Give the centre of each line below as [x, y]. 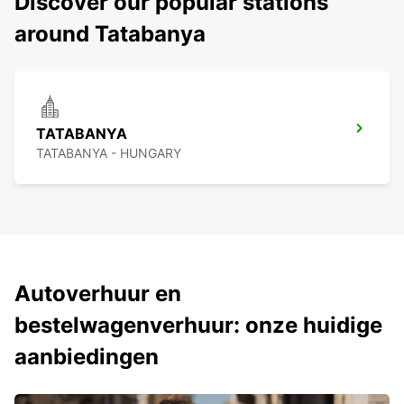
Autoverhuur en [98, 294]
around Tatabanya [110, 34]
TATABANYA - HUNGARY [109, 153]
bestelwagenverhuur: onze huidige [198, 326]
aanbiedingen [87, 357]
